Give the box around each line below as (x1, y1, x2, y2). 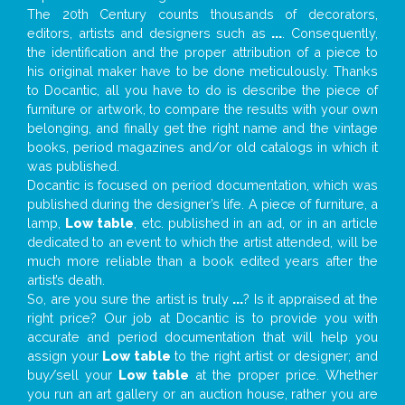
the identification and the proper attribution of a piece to (27, 44, 378, 61)
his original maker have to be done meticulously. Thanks (27, 63, 378, 80)
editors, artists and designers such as (27, 25, 272, 42)
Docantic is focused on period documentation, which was (27, 177, 378, 193)
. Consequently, (282, 25, 379, 42)
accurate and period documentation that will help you (27, 329, 378, 345)
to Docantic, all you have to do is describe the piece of (27, 82, 378, 99)
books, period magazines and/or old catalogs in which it (27, 139, 378, 155)
